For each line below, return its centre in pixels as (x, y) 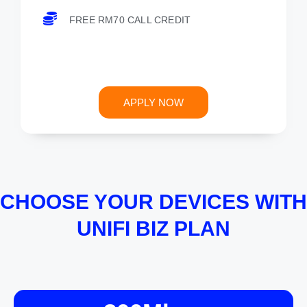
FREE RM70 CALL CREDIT (130, 20)
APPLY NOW (153, 103)
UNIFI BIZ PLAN (153, 229)
